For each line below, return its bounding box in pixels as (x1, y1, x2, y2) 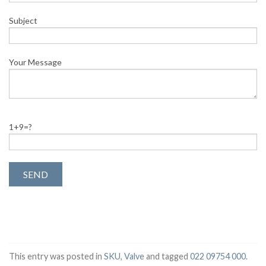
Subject (9, 15, 37, 26)
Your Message (9, 56, 62, 67)
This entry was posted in (9, 251, 104, 262)
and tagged (144, 251, 190, 262)
